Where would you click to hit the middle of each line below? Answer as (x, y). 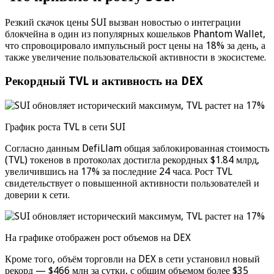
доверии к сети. (37, 194)
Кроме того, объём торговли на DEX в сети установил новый (132, 259)
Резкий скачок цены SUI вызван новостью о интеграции (123, 23)
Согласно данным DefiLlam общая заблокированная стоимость (137, 148)
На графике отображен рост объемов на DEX (98, 237)
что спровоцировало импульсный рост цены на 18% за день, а (135, 46)
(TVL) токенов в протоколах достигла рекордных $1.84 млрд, (132, 160)
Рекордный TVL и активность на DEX (104, 81)
